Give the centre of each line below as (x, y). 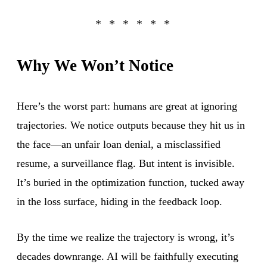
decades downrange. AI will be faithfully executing (128, 256)
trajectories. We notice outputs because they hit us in (131, 125)
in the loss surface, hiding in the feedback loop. (119, 201)
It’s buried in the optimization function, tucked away (131, 182)
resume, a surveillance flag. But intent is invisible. (126, 163)
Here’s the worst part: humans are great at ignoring (127, 106)
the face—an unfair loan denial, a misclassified (119, 144)
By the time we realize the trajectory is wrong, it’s (125, 237)
